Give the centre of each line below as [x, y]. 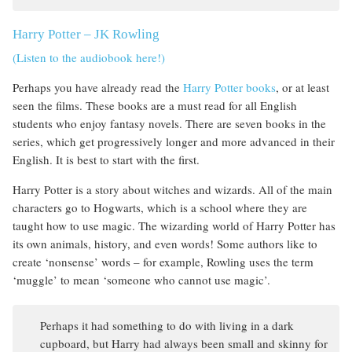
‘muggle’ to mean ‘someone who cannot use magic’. [141, 280]
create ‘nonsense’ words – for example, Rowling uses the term [163, 262]
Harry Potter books [229, 88]
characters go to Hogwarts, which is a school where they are [160, 208]
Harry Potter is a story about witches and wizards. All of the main [172, 190]
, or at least [302, 88]
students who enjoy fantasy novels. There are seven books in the [169, 124]
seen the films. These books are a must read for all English [155, 106]
